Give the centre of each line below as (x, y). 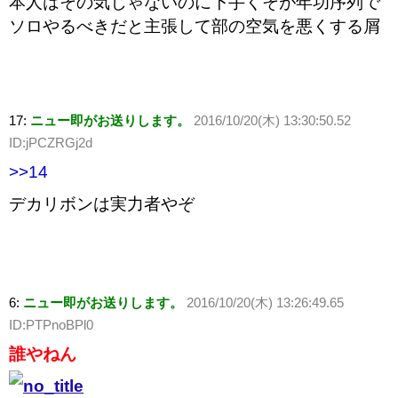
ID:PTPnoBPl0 (51, 325)
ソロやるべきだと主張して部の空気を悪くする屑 (195, 27)
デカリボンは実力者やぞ (102, 204)
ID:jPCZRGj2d (51, 143)
